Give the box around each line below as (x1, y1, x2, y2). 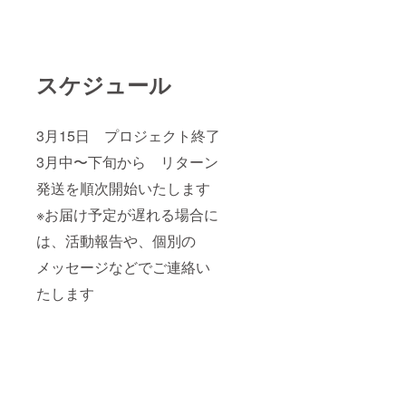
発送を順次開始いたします (36, 177, 210, 198)
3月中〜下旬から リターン (36, 150, 218, 172)
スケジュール (36, 68, 171, 100)
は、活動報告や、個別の (36, 229, 196, 251)
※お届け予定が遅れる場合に (36, 203, 218, 225)
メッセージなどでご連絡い (36, 256, 210, 277)
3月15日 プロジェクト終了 (36, 124, 220, 146)
